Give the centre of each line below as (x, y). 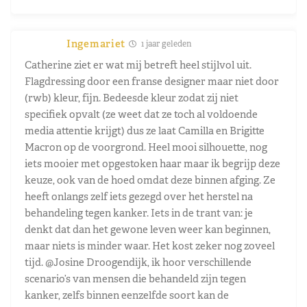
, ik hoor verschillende (199, 262)
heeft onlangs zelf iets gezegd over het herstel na (139, 196)
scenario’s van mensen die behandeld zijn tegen (135, 278)
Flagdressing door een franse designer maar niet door (152, 81)
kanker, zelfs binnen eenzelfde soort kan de (127, 295)
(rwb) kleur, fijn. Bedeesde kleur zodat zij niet (132, 97)
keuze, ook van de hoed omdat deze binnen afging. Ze (150, 180)
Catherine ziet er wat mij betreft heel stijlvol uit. (138, 64)
